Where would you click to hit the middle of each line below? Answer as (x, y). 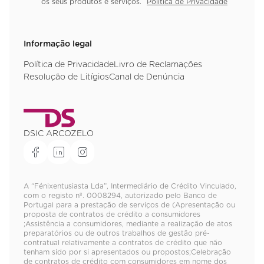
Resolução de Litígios (66, 77)
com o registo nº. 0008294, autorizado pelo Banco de (120, 195)
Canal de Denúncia (147, 77)
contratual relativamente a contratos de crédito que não (123, 242)
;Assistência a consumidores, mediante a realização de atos (128, 224)
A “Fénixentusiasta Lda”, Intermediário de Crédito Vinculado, (130, 186)
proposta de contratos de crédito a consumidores (112, 214)
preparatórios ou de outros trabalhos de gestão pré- (117, 233)
